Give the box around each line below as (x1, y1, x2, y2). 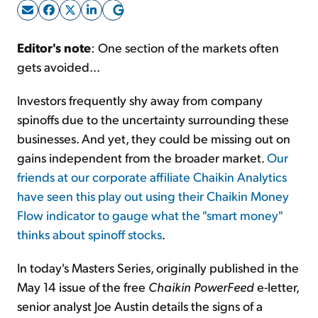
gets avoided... (17, 58, 100, 75)
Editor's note (17, 39, 91, 56)
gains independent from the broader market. (17, 149, 267, 166)
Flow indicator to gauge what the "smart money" (17, 207, 283, 224)
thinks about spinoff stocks (17, 226, 162, 243)
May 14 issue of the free (17, 278, 148, 295)
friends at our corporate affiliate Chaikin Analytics (17, 168, 287, 185)
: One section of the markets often (91, 39, 279, 56)
